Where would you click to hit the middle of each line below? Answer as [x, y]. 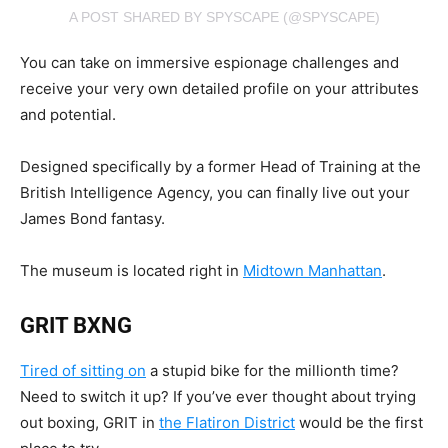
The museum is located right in [131, 270]
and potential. [68, 114]
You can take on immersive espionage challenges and [209, 62]
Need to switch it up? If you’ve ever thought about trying [218, 396]
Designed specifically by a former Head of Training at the [220, 166]
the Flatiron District [227, 422]
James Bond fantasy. [92, 218]
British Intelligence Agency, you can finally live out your [215, 192]
